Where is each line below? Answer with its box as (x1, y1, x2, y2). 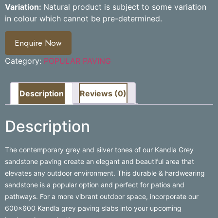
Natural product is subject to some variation (43, 1, 206, 12)
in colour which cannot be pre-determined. (5, 13, 162, 23)
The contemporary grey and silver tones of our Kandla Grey (5, 145, 194, 154)
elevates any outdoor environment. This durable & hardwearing (5, 168, 205, 177)
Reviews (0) (80, 89, 127, 99)
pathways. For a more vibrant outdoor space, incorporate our (5, 192, 199, 200)
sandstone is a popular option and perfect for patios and (5, 180, 184, 189)
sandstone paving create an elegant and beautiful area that (5, 157, 194, 165)
